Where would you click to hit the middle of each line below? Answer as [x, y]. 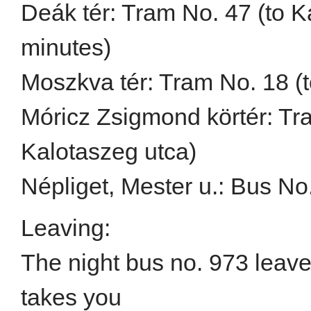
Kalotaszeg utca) [109, 151]
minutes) [66, 47]
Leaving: [66, 228]
